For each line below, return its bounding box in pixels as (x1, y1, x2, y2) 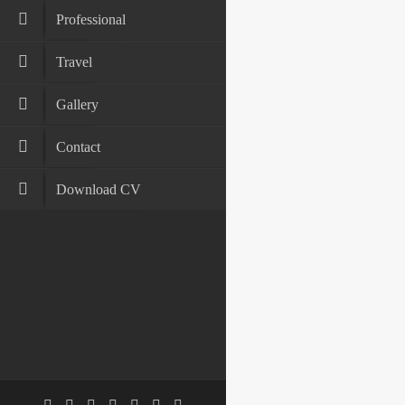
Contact (55, 139, 100, 155)
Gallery (55, 97, 99, 112)
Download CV (55, 182, 141, 197)
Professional (55, 12, 126, 27)
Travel (55, 54, 92, 70)
